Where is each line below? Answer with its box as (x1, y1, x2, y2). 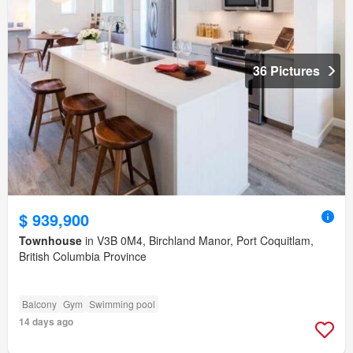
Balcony (22, 297, 57, 311)
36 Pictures (253, 61, 320, 80)
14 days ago (19, 314, 73, 329)
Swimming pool (89, 297, 155, 311)
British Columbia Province (19, 248, 147, 265)
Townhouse (19, 232, 82, 249)
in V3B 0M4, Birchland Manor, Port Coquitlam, (82, 232, 314, 249)
